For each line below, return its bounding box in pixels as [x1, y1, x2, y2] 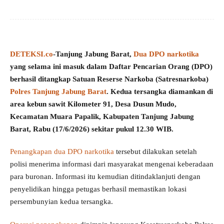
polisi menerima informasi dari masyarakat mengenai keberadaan [10, 159, 213, 168]
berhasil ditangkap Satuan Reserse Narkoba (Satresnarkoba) [10, 75, 208, 83]
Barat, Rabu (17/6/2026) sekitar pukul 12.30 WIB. [10, 125, 173, 133]
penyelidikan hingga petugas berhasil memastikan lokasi [10, 184, 186, 193]
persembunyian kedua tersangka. [10, 197, 113, 205]
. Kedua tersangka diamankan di [106, 87, 213, 95]
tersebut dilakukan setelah [114, 147, 197, 155]
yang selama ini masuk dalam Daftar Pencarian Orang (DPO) [10, 62, 212, 70]
